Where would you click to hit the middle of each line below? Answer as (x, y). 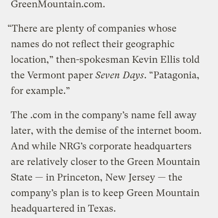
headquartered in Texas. (64, 208)
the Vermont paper (53, 75)
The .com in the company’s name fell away (104, 115)
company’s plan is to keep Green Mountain (105, 193)
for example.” (41, 91)
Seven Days (120, 75)
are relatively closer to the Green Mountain (106, 162)
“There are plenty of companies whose (92, 28)
